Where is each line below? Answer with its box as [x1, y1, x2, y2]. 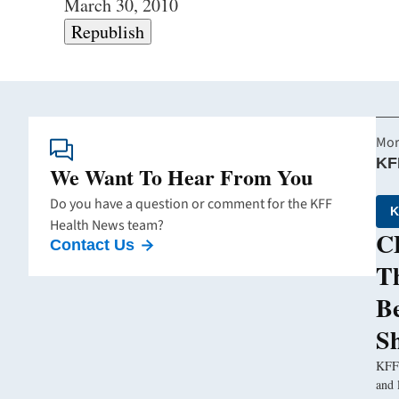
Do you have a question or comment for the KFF [50, 194, 332, 215]
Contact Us [50, 236, 134, 255]
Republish [71, 20, 144, 45]
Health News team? [50, 216, 164, 236]
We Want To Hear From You [50, 161, 313, 193]
